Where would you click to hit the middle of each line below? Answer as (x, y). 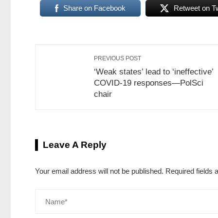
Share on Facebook (94, 8)
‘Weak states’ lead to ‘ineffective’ (154, 72)
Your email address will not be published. (99, 171)
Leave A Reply (75, 145)
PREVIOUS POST (118, 59)
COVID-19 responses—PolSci (149, 83)
